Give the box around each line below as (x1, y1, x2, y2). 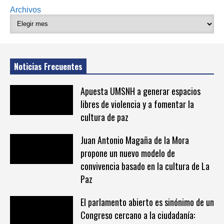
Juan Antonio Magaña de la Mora (80, 133, 189, 146)
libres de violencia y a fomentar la (80, 97, 194, 110)
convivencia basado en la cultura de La (80, 159, 209, 172)
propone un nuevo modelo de (80, 146, 175, 159)
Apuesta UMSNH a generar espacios (80, 84, 200, 97)
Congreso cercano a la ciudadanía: (80, 208, 195, 221)
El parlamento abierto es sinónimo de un (80, 195, 214, 208)
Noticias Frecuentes (14, 60, 82, 72)
